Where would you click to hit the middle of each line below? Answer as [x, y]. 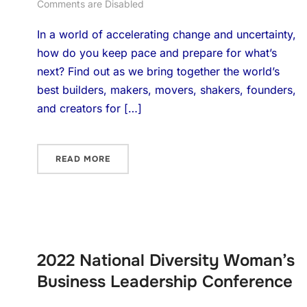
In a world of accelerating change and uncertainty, [166, 34]
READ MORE [83, 159]
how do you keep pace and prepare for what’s [157, 53]
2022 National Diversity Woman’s [165, 260]
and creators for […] [89, 108]
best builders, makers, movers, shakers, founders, [166, 90]
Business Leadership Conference [164, 282]
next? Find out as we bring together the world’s [158, 71]
